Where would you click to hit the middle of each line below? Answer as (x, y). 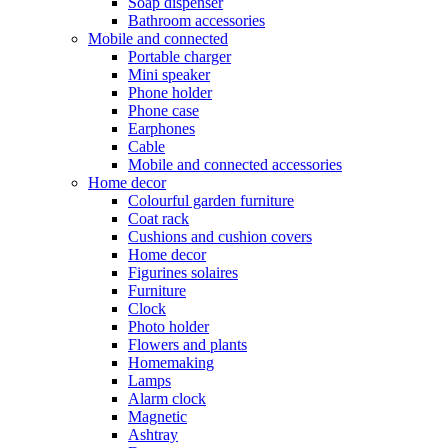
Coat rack (158, 219)
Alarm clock (167, 399)
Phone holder (170, 93)
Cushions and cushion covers (220, 237)
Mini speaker (169, 75)
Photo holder (168, 327)
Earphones (161, 129)
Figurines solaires (183, 273)
